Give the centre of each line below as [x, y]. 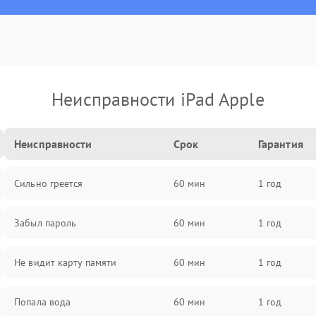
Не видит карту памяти [66, 262]
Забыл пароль [45, 223]
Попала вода [43, 302]
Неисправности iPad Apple [158, 99]
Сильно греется [49, 183]
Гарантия [280, 144]
